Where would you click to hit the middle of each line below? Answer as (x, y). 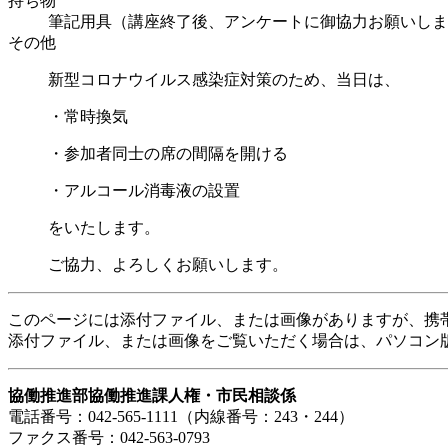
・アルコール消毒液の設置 (144, 190)
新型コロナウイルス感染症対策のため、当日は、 (224, 79)
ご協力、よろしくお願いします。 (168, 264)
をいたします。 (104, 227)
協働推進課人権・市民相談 (184, 395)
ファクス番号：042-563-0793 (109, 437)
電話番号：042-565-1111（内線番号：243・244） (189, 416)
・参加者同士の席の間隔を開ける (168, 153)
